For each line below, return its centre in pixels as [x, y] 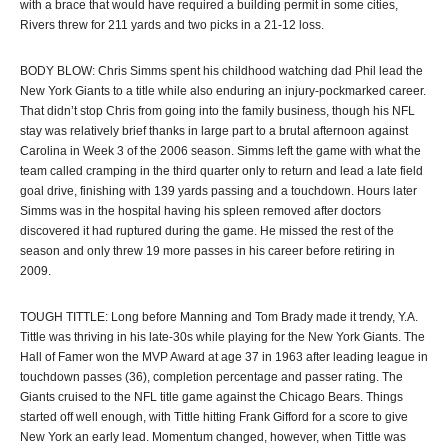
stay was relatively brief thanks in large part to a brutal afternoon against [214, 131]
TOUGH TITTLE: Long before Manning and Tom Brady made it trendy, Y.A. [219, 317]
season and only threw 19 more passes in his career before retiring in [207, 251]
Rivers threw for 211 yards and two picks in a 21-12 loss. [172, 25]
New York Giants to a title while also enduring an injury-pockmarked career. [223, 91]
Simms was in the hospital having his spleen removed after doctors [200, 211]
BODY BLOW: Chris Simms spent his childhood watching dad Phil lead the [221, 71]
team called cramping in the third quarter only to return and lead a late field [221, 171]
